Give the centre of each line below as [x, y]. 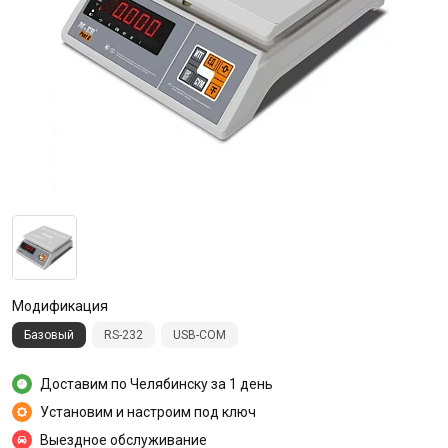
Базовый [49, 335]
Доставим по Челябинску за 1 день [156, 383]
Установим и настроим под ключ [148, 411]
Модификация [60, 306]
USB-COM [199, 335]
